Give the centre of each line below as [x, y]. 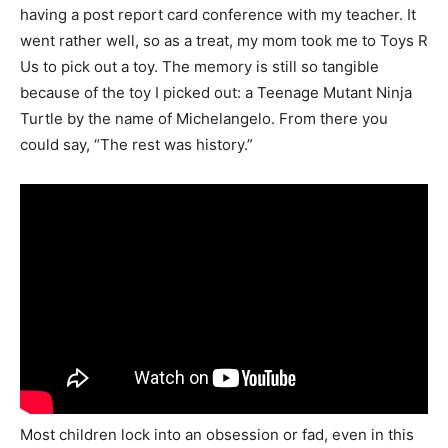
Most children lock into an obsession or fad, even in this [217, 434]
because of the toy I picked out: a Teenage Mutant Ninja [216, 92]
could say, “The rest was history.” [136, 144]
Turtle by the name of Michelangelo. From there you [204, 118]
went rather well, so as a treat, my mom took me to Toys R [224, 40]
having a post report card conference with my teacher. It [218, 14]
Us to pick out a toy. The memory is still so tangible [199, 66]
